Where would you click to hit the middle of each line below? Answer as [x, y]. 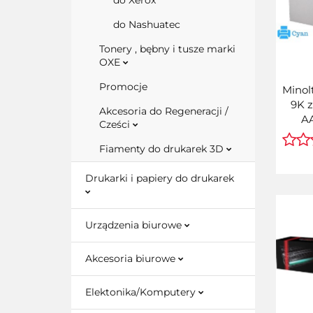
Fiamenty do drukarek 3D [163, 149]
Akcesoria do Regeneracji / [164, 111]
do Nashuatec [147, 24]
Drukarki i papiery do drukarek [160, 178]
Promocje [123, 87]
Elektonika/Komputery [142, 292]
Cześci [116, 124]
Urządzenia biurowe [135, 225]
